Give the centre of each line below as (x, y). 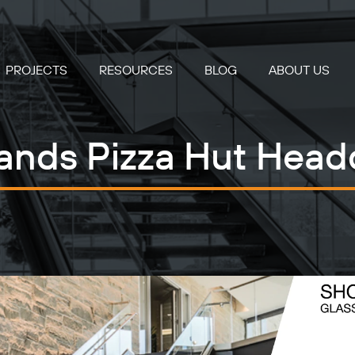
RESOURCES (136, 71)
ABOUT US (299, 71)
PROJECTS (36, 71)
